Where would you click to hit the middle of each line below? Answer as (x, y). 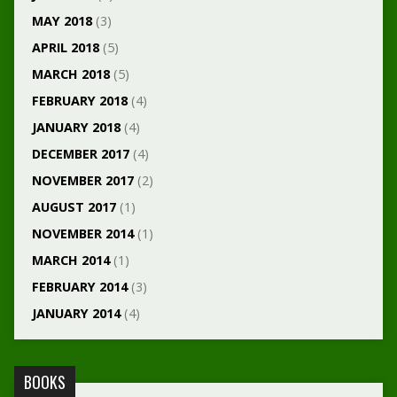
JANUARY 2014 (76, 313)
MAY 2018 (62, 21)
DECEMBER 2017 (80, 154)
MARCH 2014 (70, 260)
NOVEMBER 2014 (82, 234)
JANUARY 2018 (76, 127)
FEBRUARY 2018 (79, 101)
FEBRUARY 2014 (79, 287)
